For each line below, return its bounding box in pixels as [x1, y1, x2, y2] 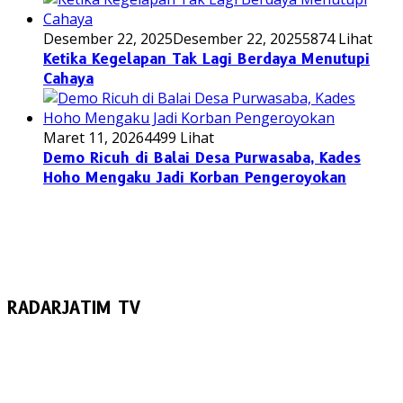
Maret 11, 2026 [43, 127, 144, 148]
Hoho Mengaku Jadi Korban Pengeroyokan [43, 168, 346, 186]
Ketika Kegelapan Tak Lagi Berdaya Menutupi [43, 49, 370, 67]
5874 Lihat [302, 28, 372, 49]
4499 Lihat [144, 127, 214, 148]
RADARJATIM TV [7, 297, 140, 318]
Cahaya [43, 69, 94, 87]
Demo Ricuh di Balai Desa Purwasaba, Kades [43, 148, 361, 166]
